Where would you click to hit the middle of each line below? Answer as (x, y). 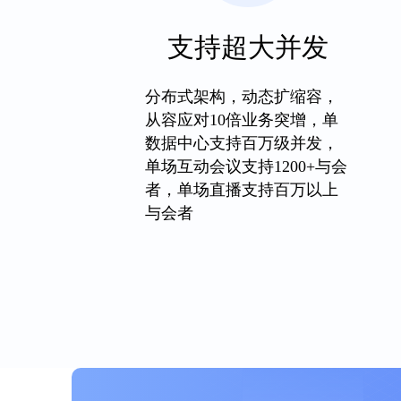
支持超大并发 (248, 47)
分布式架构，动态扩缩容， (242, 97)
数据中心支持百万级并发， (242, 143)
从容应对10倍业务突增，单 (242, 120)
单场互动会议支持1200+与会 (247, 166)
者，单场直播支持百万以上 (242, 190)
